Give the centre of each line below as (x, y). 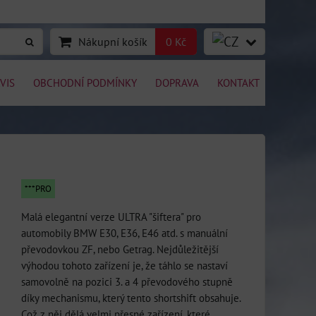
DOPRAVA (177, 83)
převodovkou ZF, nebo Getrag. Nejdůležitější (120, 249)
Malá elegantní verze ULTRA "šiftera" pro (111, 217)
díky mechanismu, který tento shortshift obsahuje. (131, 298)
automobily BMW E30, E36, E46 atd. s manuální (124, 233)
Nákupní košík (113, 42)
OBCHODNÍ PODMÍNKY (85, 83)
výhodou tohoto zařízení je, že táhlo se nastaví (124, 265)
